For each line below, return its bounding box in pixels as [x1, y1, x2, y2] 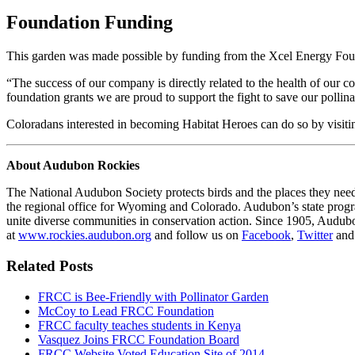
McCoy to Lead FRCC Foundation [38, 303, 214, 318]
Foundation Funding [6, 12, 173, 33]
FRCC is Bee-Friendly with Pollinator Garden [38, 289, 269, 303]
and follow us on [151, 228, 242, 242]
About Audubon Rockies [6, 158, 139, 173]
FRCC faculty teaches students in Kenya [38, 318, 241, 332]
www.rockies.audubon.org [18, 228, 151, 242]
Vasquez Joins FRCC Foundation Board [38, 332, 239, 346]
